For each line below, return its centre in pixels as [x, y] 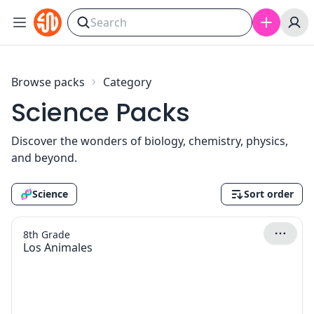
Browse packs [48, 82]
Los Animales [58, 247]
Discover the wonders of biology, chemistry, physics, [150, 141]
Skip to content [52, 16]
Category [127, 82]
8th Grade [47, 234]
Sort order [269, 194]
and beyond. [44, 158]
